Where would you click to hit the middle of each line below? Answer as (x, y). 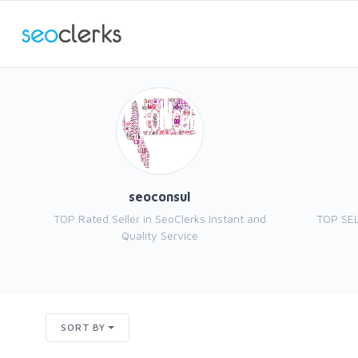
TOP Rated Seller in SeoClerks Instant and (159, 219)
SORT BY (83, 327)
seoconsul (159, 197)
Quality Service (159, 235)
